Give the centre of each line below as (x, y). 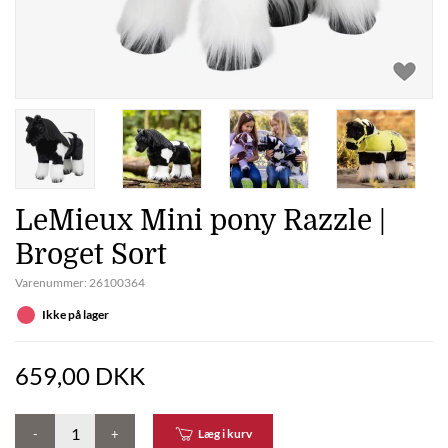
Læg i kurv (224, 433)
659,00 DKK (80, 375)
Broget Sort (91, 255)
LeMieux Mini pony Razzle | (200, 221)
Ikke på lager (75, 314)
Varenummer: (52, 282)
